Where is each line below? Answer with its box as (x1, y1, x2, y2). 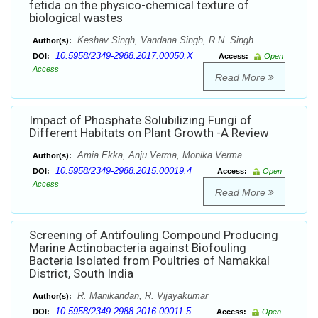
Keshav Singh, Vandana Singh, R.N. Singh (75, 35, 253, 46)
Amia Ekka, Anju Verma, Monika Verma (75, 150, 242, 161)
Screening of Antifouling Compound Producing (29, 228, 278, 243)
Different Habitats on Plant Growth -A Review (29, 126, 269, 141)
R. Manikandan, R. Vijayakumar (75, 290, 208, 302)
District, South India (29, 266, 133, 281)
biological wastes (29, 11, 123, 26)
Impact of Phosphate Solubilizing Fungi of (29, 113, 252, 128)
